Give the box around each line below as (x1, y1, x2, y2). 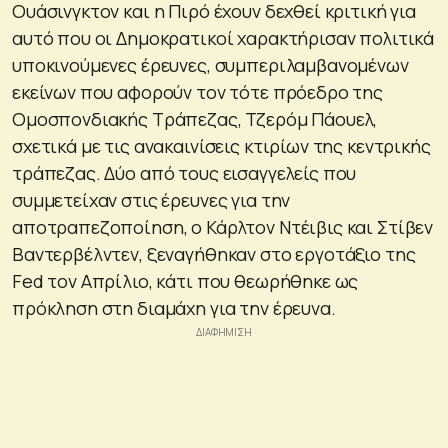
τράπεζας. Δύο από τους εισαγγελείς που (12, 161, 357, 186)
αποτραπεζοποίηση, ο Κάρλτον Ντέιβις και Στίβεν (12, 215, 434, 240)
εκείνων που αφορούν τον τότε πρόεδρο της (12, 80, 384, 105)
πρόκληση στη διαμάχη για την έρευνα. (12, 296, 336, 321)
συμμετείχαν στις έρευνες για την (12, 188, 291, 213)
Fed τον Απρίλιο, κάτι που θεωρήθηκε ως (12, 269, 359, 294)
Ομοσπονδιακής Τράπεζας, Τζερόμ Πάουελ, (12, 107, 378, 132)
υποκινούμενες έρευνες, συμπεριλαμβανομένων (12, 53, 409, 78)
